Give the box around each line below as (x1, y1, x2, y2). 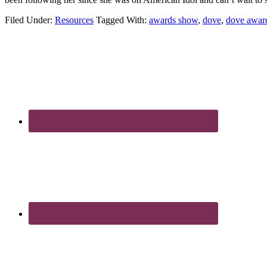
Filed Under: (5, 14, 55, 25)
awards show (149, 14, 198, 25)
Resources (55, 14, 94, 25)
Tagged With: (96, 14, 149, 25)
